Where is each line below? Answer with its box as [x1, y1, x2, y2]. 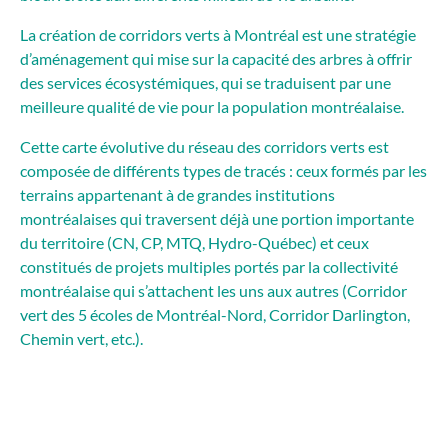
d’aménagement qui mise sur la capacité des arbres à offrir [20, 48, 413, 68]
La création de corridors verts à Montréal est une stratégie [20, 24, 417, 44]
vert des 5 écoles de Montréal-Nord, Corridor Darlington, [20, 304, 411, 324]
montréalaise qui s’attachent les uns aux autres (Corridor [20, 280, 408, 300]
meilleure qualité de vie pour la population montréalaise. [20, 96, 405, 116]
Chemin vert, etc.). [20, 328, 144, 348]
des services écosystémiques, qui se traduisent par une [20, 72, 392, 92]
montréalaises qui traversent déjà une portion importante [20, 208, 415, 228]
